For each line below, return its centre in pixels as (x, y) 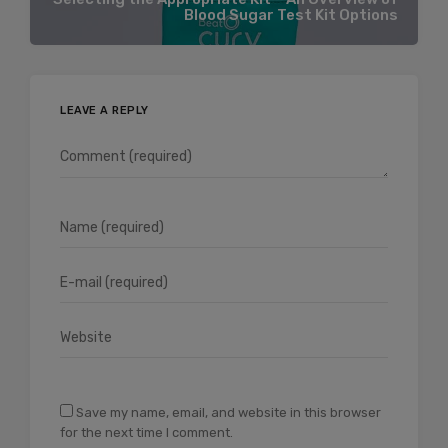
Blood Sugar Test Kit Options (291, 15)
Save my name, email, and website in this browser (228, 412)
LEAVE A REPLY (104, 110)
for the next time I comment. (146, 432)
